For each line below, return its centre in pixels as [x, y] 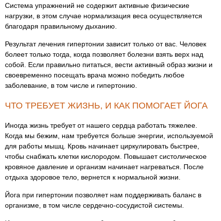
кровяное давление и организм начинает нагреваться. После [104, 167]
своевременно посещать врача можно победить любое [95, 75]
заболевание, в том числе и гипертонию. [71, 85]
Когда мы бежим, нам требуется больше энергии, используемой [109, 136]
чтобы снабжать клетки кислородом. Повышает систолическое [106, 156]
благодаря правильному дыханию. [61, 26]
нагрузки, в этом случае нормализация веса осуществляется [104, 16]
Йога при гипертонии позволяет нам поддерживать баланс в [103, 195]
